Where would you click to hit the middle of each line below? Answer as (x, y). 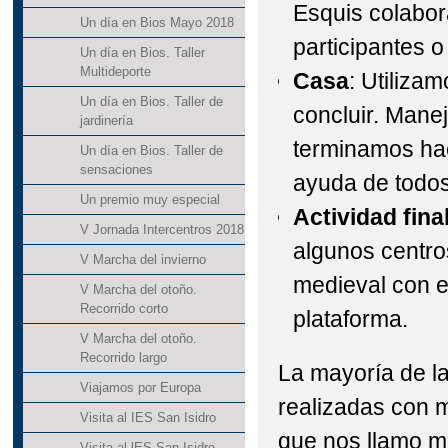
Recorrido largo (123, 358)
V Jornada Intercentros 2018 (161, 230)
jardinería (106, 121)
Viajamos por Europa (140, 388)
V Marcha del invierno (142, 260)
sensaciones (116, 170)
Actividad (345, 217)
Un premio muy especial (149, 200)
